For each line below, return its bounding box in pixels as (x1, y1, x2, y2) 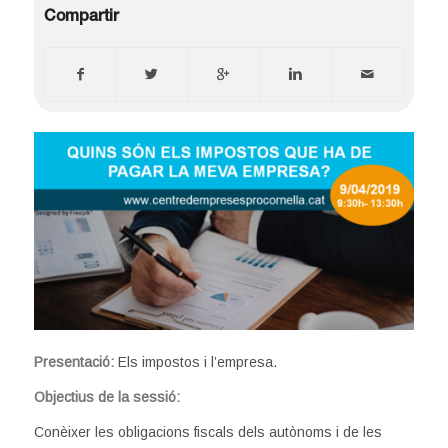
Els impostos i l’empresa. (117, 354, 277, 371)
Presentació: (33, 354, 118, 371)
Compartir (43, 9, 119, 26)
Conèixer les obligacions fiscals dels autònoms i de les (33, 424, 382, 441)
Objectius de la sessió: (33, 389, 180, 406)
